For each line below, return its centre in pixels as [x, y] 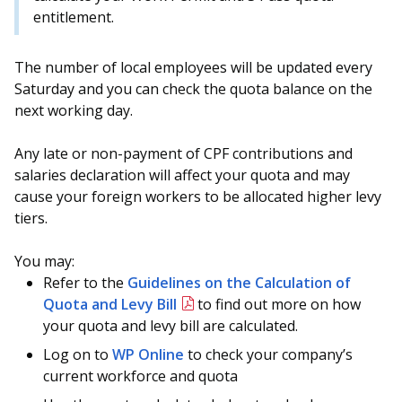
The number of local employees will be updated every [193, 68]
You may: [44, 262]
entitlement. [74, 17]
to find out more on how [278, 305]
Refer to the [85, 283]
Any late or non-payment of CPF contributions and [184, 154]
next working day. [74, 111]
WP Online [148, 355]
